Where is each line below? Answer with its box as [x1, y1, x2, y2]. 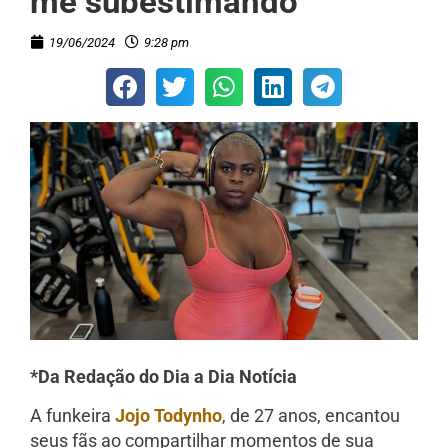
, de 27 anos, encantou [222, 405, 400, 427]
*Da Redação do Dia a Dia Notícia [30, 365, 301, 387]
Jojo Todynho [115, 405, 222, 427]
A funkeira [30, 405, 115, 427]
